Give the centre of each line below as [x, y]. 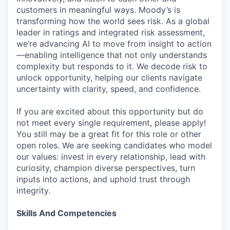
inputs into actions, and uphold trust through [103, 179]
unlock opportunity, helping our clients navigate [109, 78]
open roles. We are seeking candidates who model [114, 145]
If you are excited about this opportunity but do [110, 111]
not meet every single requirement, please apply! [111, 123]
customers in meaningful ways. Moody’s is [98, 10]
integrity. [33, 190]
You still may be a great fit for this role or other [109, 134]
